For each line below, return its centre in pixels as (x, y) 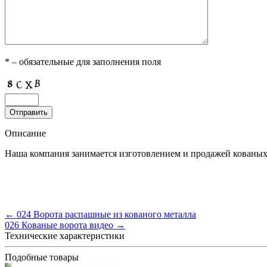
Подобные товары (42, 257)
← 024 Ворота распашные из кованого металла (100, 214)
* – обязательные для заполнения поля (83, 61)
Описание (25, 133)
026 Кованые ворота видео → (65, 225)
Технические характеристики (65, 235)
